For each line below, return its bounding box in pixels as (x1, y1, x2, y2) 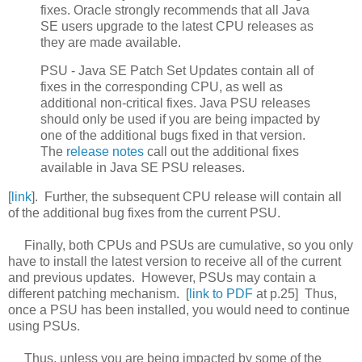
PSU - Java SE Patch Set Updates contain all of (40, 64, 314, 78)
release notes (66, 145, 144, 159)
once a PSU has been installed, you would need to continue (8, 303, 353, 318)
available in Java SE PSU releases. (40, 161, 245, 175)
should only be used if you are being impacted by (40, 112, 320, 127)
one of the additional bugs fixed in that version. (40, 128, 305, 143)
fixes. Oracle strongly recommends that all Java (40, 2, 309, 17)
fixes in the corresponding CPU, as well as (40, 80, 283, 95)
